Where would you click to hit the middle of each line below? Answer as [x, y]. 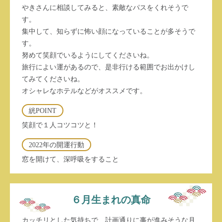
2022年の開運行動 [56, 145]
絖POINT [43, 111]
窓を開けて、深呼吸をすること [70, 159]
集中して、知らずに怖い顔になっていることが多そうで [109, 31]
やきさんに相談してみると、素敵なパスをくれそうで [105, 7]
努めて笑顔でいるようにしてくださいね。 [88, 55]
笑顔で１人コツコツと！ [60, 125]
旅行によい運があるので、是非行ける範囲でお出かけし [109, 67]
